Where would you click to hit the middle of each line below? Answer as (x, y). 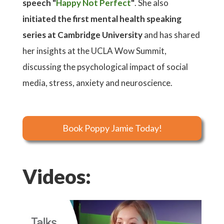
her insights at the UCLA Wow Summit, (94, 51)
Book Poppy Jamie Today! (112, 128)
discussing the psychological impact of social (105, 67)
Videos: (57, 176)
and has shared (171, 35)
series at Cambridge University (82, 35)
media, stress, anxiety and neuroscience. (97, 83)
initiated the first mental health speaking (102, 19)
